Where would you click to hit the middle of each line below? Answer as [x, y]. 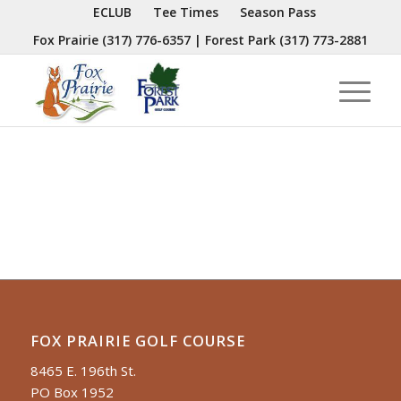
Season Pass [278, 12]
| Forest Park [235, 40]
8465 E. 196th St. [83, 371]
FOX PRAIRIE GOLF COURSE [137, 340]
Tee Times [186, 12]
